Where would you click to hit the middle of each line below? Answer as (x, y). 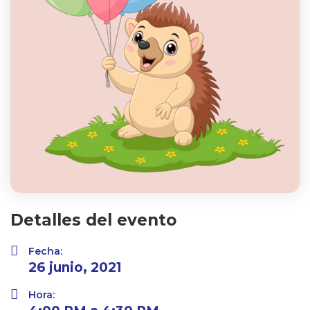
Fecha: (45, 252)
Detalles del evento (93, 220)
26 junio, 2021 (75, 268)
